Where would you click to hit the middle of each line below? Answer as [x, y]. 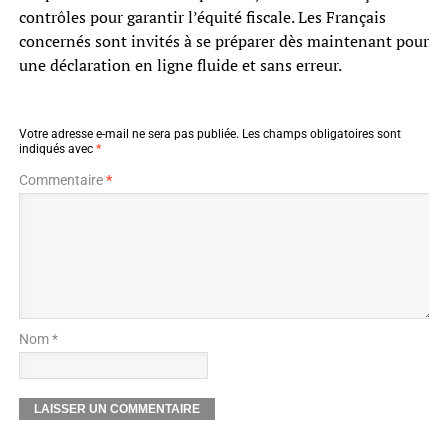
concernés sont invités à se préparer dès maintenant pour [223, 41]
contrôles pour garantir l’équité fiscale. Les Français [202, 17]
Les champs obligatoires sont [321, 134]
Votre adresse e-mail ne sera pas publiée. [128, 134]
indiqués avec [57, 149]
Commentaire [62, 180]
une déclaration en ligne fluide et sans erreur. [180, 65]
